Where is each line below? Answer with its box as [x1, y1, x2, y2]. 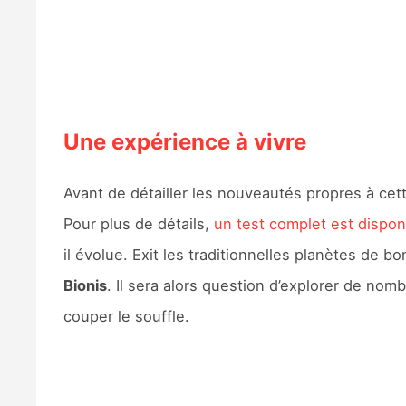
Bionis [63, 275, 107, 295]
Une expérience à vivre [63, 128, 306, 155]
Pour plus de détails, [63, 214, 214, 233]
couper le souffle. [63, 306, 189, 325]
